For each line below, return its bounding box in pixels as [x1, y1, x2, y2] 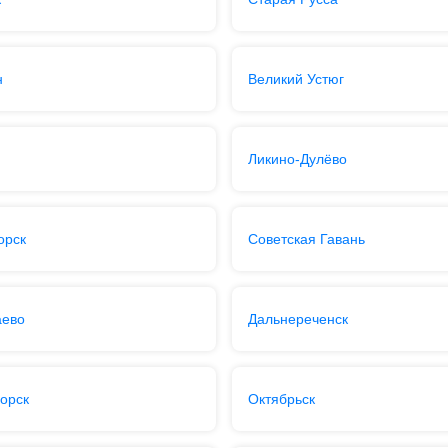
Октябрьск [248, 391, 315, 407]
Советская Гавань [248, 231, 365, 247]
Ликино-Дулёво [248, 151, 347, 167]
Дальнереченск [248, 311, 348, 327]
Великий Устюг [248, 71, 344, 87]
